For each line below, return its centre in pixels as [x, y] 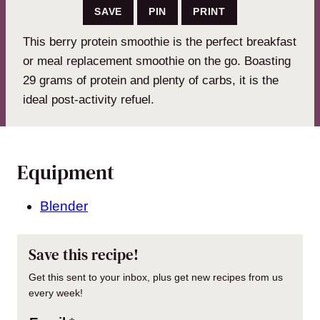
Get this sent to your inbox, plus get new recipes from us [156, 277]
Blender [64, 206]
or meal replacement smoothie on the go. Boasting [157, 61]
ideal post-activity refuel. [89, 99]
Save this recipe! [84, 254]
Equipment [66, 172]
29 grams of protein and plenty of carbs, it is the [151, 80]
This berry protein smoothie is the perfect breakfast [160, 41]
